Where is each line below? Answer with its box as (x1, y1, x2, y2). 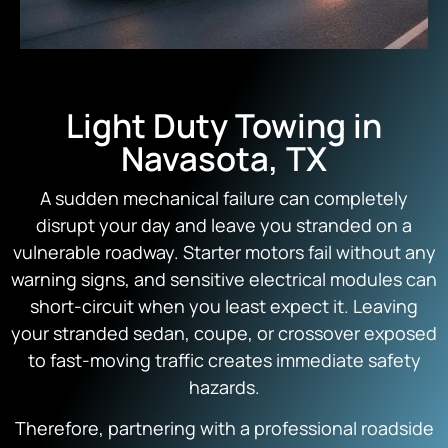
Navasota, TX (121, 135, 327, 181)
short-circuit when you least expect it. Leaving (30, 293, 418, 318)
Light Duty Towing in (66, 102, 382, 148)
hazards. (188, 374, 260, 399)
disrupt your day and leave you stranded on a (36, 212, 412, 237)
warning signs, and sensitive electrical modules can (11, 266, 437, 291)
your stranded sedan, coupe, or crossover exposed (11, 320, 437, 345)
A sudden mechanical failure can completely (40, 185, 408, 210)
